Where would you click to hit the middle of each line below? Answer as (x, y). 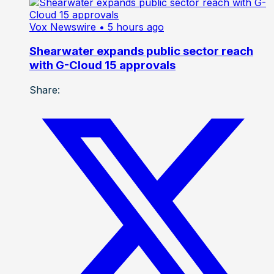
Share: (45, 90)
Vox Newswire (63, 27)
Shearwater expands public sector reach (141, 51)
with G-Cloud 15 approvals (102, 65)
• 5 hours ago (131, 27)
